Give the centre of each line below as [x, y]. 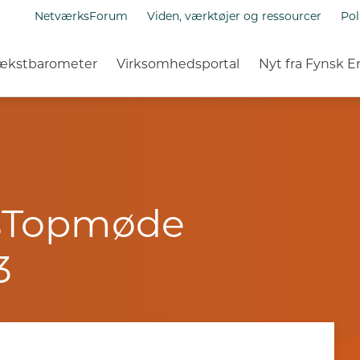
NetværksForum [81, 16]
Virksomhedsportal [178, 64]
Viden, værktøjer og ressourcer [234, 16]
